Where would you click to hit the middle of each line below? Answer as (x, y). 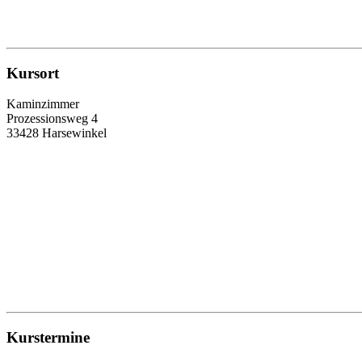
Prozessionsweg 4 (52, 119)
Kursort (33, 73)
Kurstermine (48, 337)
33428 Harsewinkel (57, 133)
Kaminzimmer (43, 104)
